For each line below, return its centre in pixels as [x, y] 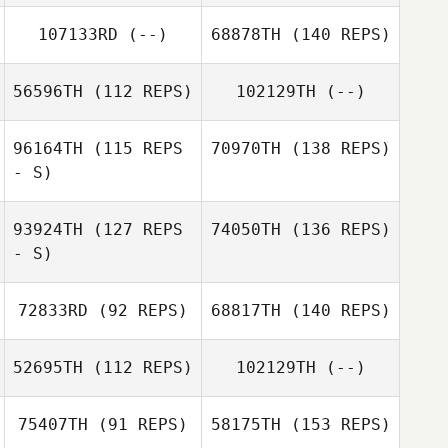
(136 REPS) [335, 229]
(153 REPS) [335, 424]
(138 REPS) [335, 148]
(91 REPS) [138, 424]
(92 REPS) [138, 310]
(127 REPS [133, 229]
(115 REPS [133, 148]
